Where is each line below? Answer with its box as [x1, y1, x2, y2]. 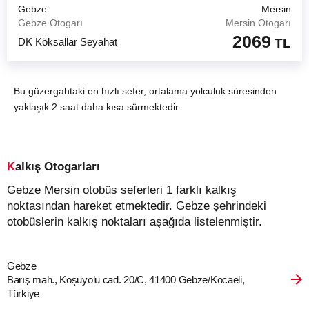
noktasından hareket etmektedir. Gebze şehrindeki [7, 199, 266, 212]
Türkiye [7, 288, 39, 299]
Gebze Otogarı [18, 17, 83, 28]
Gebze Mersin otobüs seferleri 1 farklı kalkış [7, 183, 16, 197]
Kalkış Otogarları [15, 160, 100, 173]
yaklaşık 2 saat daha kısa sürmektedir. [14, 101, 181, 112]
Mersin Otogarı [226, 17, 291, 28]
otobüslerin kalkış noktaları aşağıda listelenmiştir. [7, 215, 262, 228]
